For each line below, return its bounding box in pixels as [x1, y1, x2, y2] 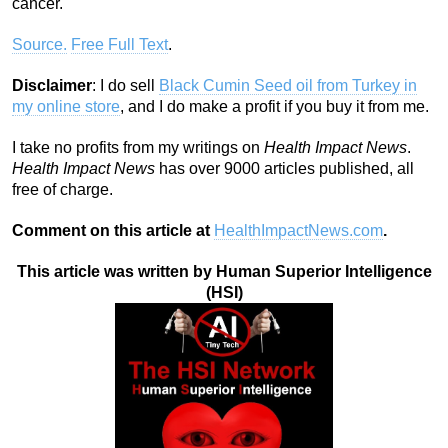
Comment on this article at [12, 222, 214, 240]
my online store [12, 98, 120, 116]
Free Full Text [71, 36, 168, 54]
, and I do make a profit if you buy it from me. [120, 98, 429, 116]
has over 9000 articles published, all [155, 160, 414, 178]
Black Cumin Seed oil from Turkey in [159, 77, 417, 95]
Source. [12, 36, 67, 54]
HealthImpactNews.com [214, 222, 383, 240]
